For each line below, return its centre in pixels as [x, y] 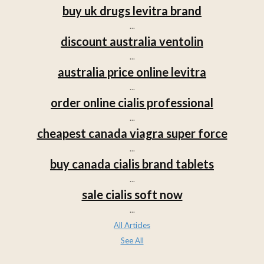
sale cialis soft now [132, 194]
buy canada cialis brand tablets [132, 164]
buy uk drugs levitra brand [132, 10]
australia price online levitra [132, 72]
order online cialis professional [132, 102]
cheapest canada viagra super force [132, 133]
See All [132, 240]
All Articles [132, 225]
